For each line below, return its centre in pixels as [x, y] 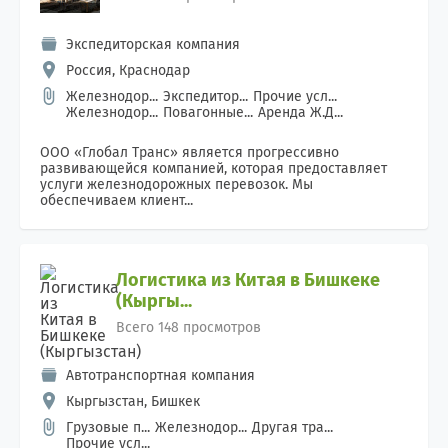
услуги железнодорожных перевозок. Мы [176, 184]
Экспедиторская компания [153, 44]
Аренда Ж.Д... [300, 112]
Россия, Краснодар [128, 70]
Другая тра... [292, 427]
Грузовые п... [108, 427]
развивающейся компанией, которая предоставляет [213, 168]
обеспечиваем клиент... [116, 200]
